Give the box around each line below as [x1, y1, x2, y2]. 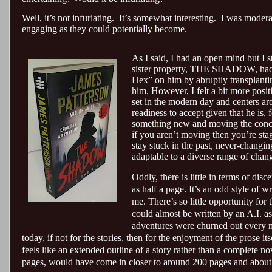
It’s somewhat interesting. [119, 13, 216, 24]
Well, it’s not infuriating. [22, 13, 114, 24]
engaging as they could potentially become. [22, 24, 187, 35]
